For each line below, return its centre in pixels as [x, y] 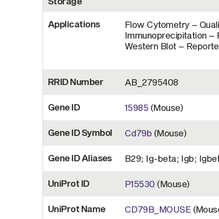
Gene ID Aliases [80, 158]
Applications [74, 24]
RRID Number [76, 82]
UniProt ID [69, 183]
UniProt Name [77, 209]
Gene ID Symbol [80, 132]
